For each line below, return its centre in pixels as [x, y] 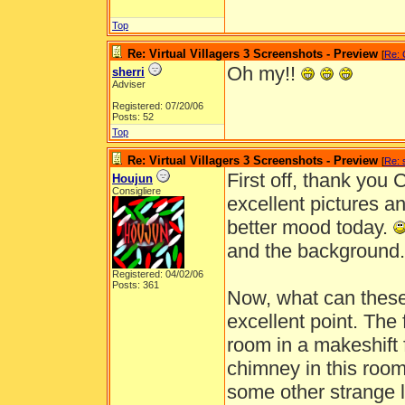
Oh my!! [264, 74]
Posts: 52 [133, 117]
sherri [128, 72]
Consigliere [137, 191]
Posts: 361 [136, 285]
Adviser [129, 84]
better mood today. [310, 227]
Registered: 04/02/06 [158, 274]
